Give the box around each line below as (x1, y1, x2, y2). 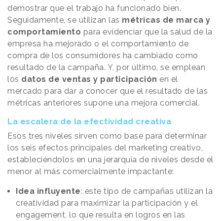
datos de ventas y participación (21, 74, 159, 84)
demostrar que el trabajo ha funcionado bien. (7, 3, 181, 13)
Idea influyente (16, 186, 81, 196)
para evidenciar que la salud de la (81, 27, 213, 37)
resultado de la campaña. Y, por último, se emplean (7, 63, 205, 73)
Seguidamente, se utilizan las (7, 15, 122, 25)
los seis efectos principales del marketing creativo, (7, 143, 203, 153)
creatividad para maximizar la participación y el (16, 198, 198, 208)
